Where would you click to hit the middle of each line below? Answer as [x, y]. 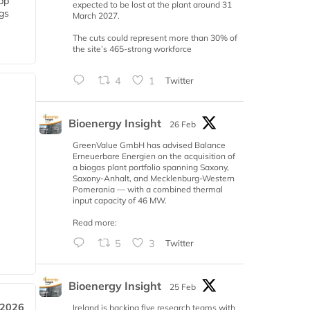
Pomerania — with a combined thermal [148, 190]
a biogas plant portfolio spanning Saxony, [151, 167]
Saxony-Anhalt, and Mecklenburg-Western [154, 179]
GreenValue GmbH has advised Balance [149, 145]
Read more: [95, 223]
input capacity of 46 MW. [120, 201]
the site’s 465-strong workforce [132, 49]
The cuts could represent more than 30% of [155, 38]
